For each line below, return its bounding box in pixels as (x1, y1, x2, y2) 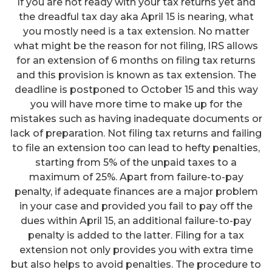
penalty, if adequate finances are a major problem (14, 186, 258, 198)
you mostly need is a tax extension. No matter (22, 25, 250, 38)
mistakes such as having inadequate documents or (10, 113, 262, 125)
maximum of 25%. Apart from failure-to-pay (29, 171, 243, 183)
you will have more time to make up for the (30, 98, 242, 110)
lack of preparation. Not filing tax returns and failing (10, 127, 262, 140)
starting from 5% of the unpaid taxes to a (35, 157, 237, 169)
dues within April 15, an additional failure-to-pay (21, 215, 251, 227)
